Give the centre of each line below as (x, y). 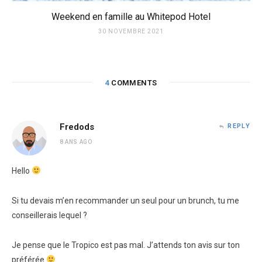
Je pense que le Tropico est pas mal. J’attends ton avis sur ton (126, 245)
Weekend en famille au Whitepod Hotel (131, 17)
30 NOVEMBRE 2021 (131, 32)
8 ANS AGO (76, 142)
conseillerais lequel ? (49, 215)
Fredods (77, 127)
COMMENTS (133, 82)
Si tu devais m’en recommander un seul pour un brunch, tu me (125, 200)
